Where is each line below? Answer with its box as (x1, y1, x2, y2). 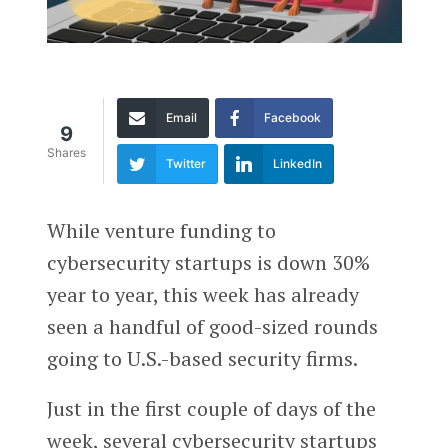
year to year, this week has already (46, 280, 359, 308)
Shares (46, 145, 86, 161)
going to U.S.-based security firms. (46, 344, 358, 372)
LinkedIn (272, 155, 322, 171)
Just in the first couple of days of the (46, 394, 376, 422)
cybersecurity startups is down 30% (46, 248, 370, 276)
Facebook (263, 109, 321, 125)
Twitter (165, 155, 206, 171)
